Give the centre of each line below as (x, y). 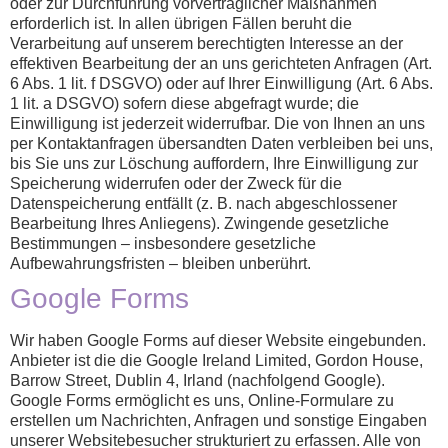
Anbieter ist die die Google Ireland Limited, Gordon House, (216, 361)
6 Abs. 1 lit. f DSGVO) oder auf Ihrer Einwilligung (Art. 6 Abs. (221, 84)
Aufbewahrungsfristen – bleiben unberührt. (160, 264)
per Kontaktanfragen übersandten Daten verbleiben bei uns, (221, 144)
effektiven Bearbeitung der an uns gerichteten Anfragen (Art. (221, 64)
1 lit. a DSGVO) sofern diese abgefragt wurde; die (184, 104)
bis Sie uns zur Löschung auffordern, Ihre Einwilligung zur (214, 164)
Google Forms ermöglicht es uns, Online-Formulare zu (202, 401)
